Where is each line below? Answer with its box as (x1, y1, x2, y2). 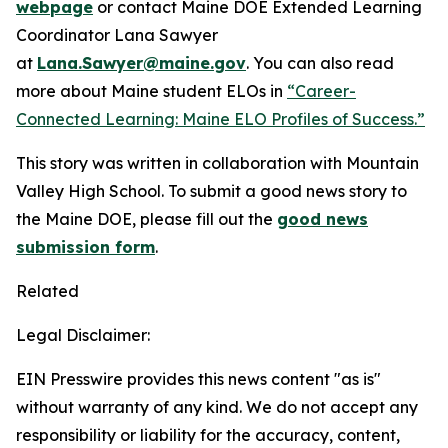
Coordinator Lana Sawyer (16, 24, 218, 45)
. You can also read (246, 52, 394, 73)
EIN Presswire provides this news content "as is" (16, 368, 381, 389)
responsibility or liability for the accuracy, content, (16, 424, 400, 445)
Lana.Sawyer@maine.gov (37, 52, 246, 73)
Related (16, 280, 79, 301)
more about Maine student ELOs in (16, 80, 287, 101)
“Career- (287, 80, 356, 101)
